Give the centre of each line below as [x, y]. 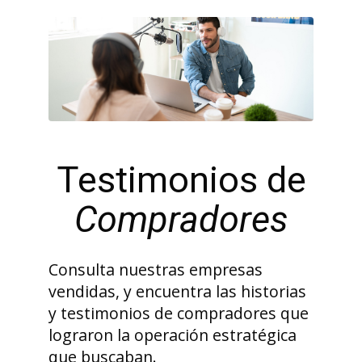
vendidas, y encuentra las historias [177, 291]
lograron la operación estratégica [173, 335]
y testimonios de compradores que [179, 313]
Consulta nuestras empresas [156, 269]
